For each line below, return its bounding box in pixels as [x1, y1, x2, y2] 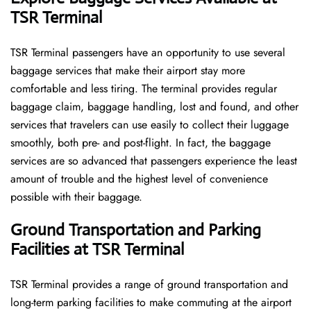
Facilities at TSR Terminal [10, 239, 184, 260]
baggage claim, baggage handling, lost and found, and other [10, 99, 299, 115]
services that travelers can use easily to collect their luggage [10, 117, 289, 133]
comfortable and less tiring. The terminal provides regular [10, 81, 277, 97]
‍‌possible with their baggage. [10, 189, 146, 205]
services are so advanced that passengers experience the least [10, 153, 297, 169]
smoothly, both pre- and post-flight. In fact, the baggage [10, 135, 271, 151]
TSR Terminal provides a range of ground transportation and [10, 276, 288, 293]
